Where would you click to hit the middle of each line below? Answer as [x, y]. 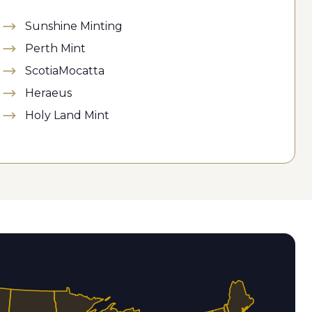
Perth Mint [55, 48]
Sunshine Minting [74, 26]
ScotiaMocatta [65, 71]
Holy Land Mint [67, 115]
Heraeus [48, 93]
